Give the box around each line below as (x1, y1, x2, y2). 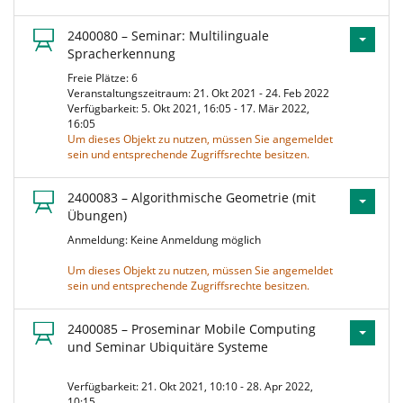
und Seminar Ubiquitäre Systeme (67, 338, 268, 355)
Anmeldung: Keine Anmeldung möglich (67, 232, 266, 247)
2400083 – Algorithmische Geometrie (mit (67, 189, 316, 206)
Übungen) (67, 207, 127, 224)
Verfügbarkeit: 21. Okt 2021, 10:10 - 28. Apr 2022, (67, 379, 313, 394)
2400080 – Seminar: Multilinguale (67, 27, 269, 44)
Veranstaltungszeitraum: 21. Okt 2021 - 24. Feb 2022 (67, 85, 335, 101)
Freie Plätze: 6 (67, 70, 143, 85)
